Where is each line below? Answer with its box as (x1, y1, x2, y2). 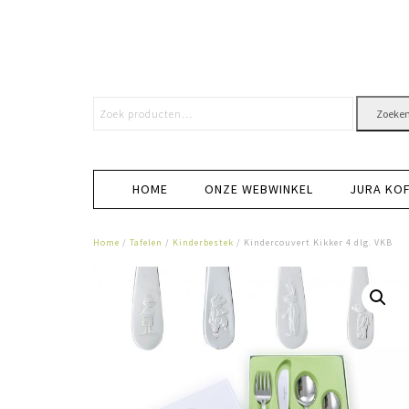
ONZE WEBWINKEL (204, 181, 313, 197)
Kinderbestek (173, 236, 234, 248)
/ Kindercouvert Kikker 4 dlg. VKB (234, 236, 393, 248)
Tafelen (130, 236, 163, 248)
